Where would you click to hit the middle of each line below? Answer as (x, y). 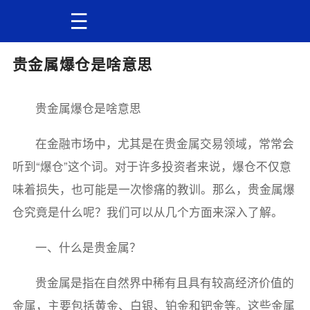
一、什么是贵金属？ (89, 247)
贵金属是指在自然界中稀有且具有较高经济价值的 (165, 282)
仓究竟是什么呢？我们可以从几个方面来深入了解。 (147, 212)
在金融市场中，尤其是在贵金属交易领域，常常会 (165, 144)
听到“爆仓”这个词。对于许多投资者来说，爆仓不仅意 (152, 166)
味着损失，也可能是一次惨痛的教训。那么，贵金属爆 (153, 189)
